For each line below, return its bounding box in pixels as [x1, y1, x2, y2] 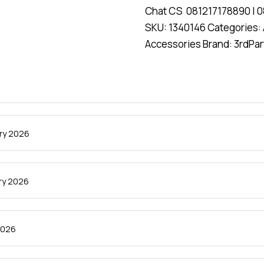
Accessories [145, 37, 201, 51]
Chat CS [145, 4, 186, 18]
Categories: [207, 20, 263, 34]
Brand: [203, 37, 234, 51]
